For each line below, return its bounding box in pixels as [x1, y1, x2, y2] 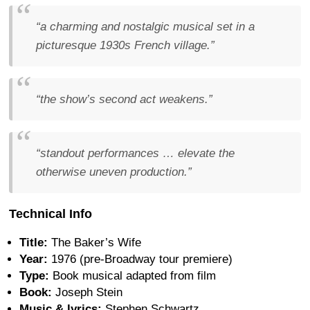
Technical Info [9, 207, 92, 221]
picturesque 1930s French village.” [36, 39, 215, 53]
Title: [19, 236, 48, 250]
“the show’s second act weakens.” [36, 93, 212, 107]
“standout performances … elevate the [36, 147, 235, 161]
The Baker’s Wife [48, 236, 141, 250]
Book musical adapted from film [49, 269, 216, 283]
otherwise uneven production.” [36, 165, 192, 179]
